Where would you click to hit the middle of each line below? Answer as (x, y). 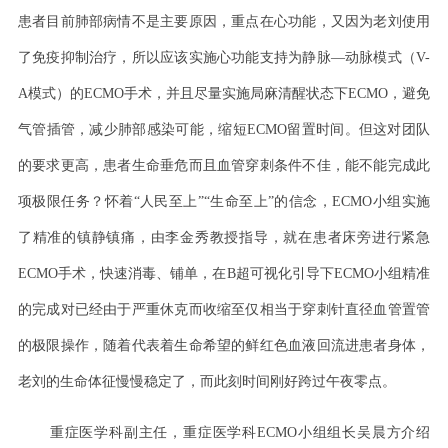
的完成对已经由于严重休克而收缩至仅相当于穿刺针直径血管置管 (224, 310)
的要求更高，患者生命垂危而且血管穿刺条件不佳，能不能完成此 (224, 166)
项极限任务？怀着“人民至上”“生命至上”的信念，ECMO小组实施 (224, 202)
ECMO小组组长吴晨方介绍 (343, 432)
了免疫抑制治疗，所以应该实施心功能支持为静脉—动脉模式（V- (224, 58)
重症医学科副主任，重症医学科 (153, 432)
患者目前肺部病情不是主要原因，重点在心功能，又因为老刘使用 (224, 22)
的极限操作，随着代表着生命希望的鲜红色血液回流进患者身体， (224, 346)
